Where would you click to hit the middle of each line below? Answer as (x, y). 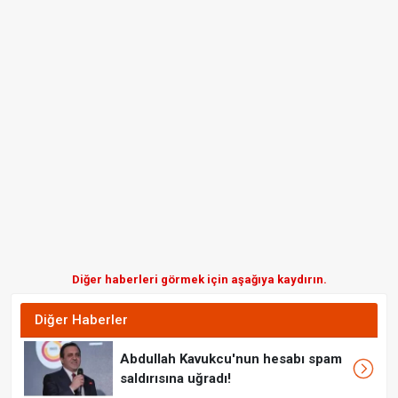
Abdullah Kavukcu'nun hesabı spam (231, 358)
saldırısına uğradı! (175, 378)
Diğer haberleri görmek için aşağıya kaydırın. (199, 279)
